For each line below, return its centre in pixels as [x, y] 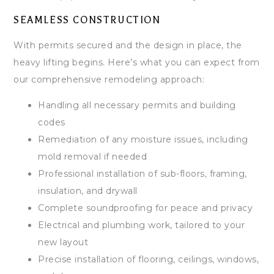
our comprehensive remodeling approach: [109, 79]
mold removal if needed [92, 156]
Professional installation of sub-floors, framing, [143, 173]
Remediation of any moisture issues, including [143, 139]
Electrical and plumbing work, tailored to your [141, 225]
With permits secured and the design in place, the [128, 45]
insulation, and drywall [88, 191]
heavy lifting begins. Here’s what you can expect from [137, 62]
